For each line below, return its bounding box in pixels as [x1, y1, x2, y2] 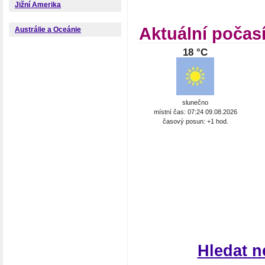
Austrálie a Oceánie [15, 25, 81, 34]
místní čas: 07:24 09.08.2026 [153, 108, 237, 115]
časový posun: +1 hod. [162, 117, 228, 125]
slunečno [182, 98, 208, 106]
